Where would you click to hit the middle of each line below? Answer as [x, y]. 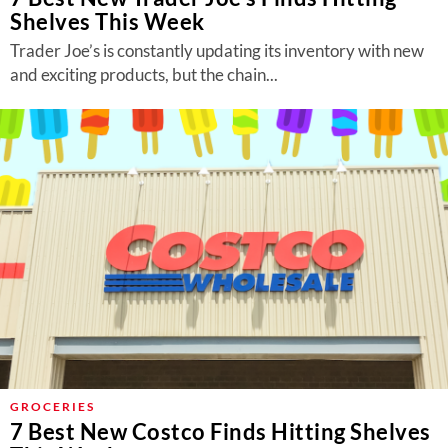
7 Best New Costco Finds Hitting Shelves [220, 431]
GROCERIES [52, 406]
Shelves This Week [107, 21]
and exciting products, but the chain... [144, 74]
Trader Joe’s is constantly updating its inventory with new [217, 50]
